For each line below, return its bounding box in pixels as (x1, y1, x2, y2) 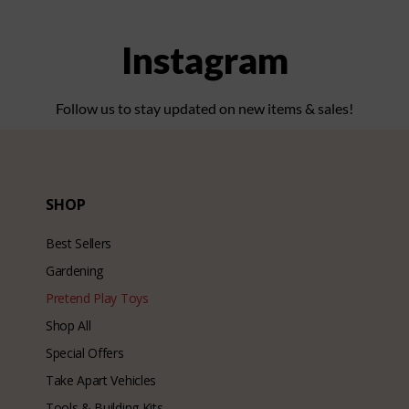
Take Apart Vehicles (46, 372, 156, 390)
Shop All (46, 317, 91, 335)
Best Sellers (46, 235, 112, 253)
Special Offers (46, 344, 124, 362)
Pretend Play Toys (46, 289, 149, 308)
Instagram (121, 38, 288, 83)
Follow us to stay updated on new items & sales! (56, 100, 353, 118)
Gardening (46, 262, 104, 280)
